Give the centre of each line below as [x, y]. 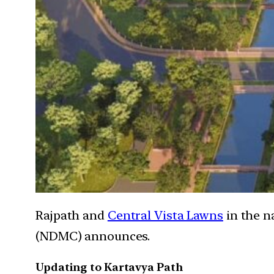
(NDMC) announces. [93, 236]
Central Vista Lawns [165, 215]
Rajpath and [72, 215]
